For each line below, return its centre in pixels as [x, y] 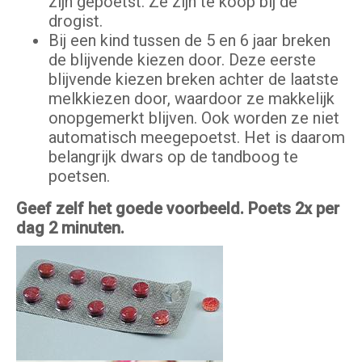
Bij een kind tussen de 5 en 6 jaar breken [189, 41]
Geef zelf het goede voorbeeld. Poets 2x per [178, 209]
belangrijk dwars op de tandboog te [173, 157]
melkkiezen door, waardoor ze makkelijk [192, 99]
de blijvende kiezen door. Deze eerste [182, 60]
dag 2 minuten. [70, 228]
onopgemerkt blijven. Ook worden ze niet [194, 118]
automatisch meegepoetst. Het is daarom [197, 138]
